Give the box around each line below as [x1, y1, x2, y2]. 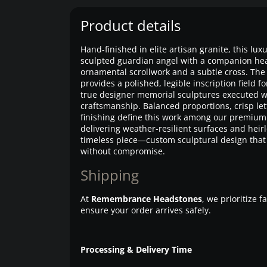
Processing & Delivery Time [80, 244, 192, 255]
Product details [80, 15, 181, 35]
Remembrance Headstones [91, 193, 202, 204]
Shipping [80, 165, 139, 185]
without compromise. [80, 145, 165, 157]
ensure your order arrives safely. [80, 204, 211, 216]
